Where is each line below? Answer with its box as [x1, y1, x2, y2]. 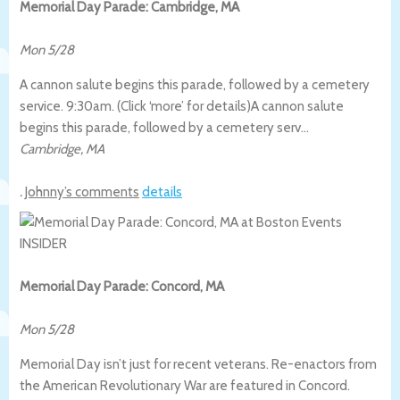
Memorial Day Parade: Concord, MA [20, 278, 224, 295]
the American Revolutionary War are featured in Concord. [20, 377, 350, 394]
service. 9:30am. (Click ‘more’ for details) [20, 97, 251, 114]
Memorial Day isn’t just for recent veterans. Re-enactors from [20, 355, 377, 372]
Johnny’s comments [25, 183, 139, 200]
